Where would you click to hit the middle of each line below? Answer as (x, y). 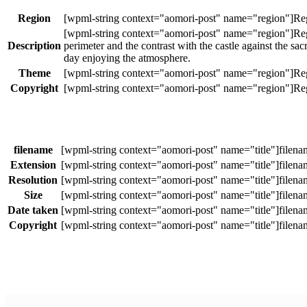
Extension (33, 165)
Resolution (33, 180)
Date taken (33, 210)
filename (33, 150)
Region (34, 18)
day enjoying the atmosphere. (127, 58)
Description (34, 45)
